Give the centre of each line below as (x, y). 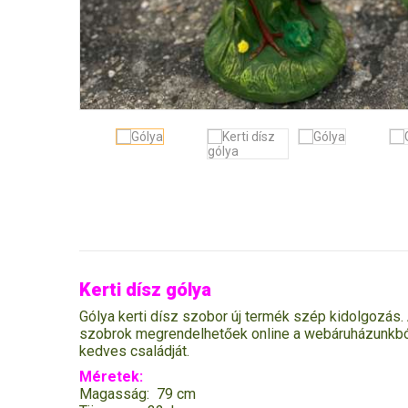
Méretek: (111, 377)
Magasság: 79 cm (138, 394)
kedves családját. (134, 351)
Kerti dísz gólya (145, 290)
